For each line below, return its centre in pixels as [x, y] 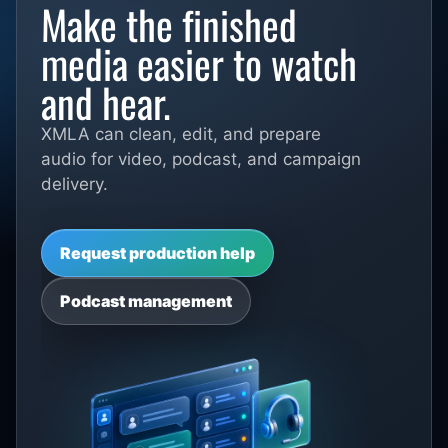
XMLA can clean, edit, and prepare [181, 134]
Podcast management [146, 301]
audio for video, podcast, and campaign [201, 159]
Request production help [157, 253]
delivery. [74, 184]
